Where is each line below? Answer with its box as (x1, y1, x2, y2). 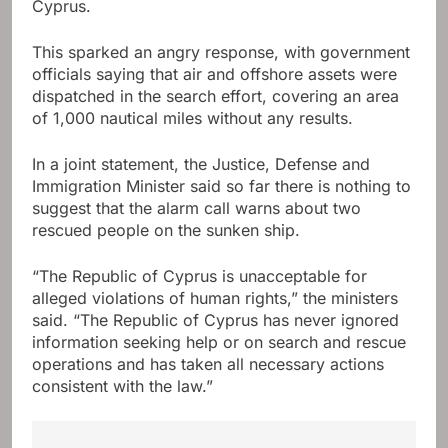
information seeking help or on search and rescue (32, 332, 406, 353)
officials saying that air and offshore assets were (32, 64, 397, 85)
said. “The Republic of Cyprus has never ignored (32, 310, 399, 331)
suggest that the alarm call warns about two (32, 198, 361, 219)
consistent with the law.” (32, 376, 213, 397)
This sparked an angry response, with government (32, 42, 410, 63)
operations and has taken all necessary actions (32, 354, 384, 375)
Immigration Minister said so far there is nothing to (32, 176, 411, 197)
